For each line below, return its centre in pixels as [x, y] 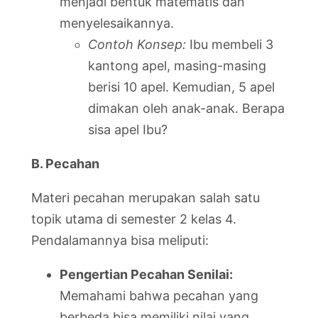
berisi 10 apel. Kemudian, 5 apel [181, 87]
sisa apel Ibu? [128, 129]
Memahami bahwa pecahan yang [159, 295]
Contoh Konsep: [137, 44]
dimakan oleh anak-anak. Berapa [186, 108]
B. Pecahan [65, 163]
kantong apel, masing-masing [177, 65]
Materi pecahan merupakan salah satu [146, 197]
